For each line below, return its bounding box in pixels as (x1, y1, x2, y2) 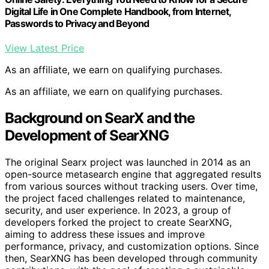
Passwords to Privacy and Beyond (5, 17, 150, 30)
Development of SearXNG (5, 127, 169, 145)
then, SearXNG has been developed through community (5, 252, 258, 265)
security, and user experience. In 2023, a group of (5, 204, 231, 217)
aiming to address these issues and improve (5, 228, 205, 241)
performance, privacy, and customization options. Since (5, 240, 259, 253)
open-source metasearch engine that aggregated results (5, 168, 261, 181)
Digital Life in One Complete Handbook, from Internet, (5, 5, 231, 18)
